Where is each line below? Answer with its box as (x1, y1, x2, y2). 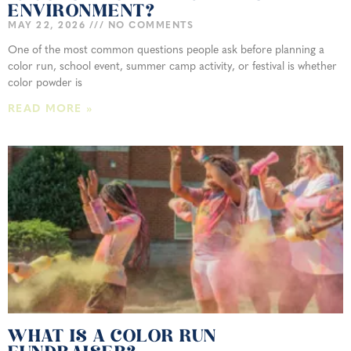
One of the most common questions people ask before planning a (8, 45, 324, 57)
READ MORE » (8, 103, 93, 116)
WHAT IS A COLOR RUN (8, 328, 217, 347)
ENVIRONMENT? (8, 3, 155, 22)
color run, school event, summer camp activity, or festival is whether (8, 61, 337, 74)
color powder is (8, 78, 82, 90)
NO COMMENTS (104, 21, 194, 31)
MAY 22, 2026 (8, 21, 89, 31)
